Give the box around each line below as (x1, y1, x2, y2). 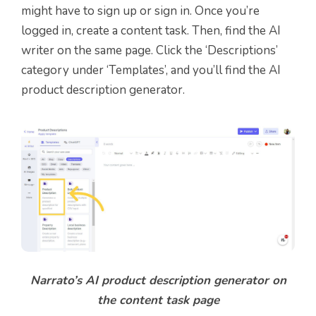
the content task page (97, 292, 219, 309)
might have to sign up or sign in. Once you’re (21, 2, 260, 19)
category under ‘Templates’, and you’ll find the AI (21, 61, 281, 78)
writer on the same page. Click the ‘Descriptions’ (21, 42, 278, 59)
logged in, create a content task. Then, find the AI (21, 22, 281, 39)
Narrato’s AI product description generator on (30, 272, 286, 289)
